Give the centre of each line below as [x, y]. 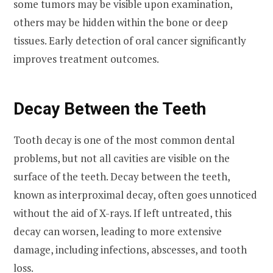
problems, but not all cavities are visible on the [122, 158]
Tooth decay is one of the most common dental [124, 140]
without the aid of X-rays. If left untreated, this [122, 213]
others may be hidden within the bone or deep [121, 22]
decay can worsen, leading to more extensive [118, 231]
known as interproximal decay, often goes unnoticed [135, 194]
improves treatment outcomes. [87, 58]
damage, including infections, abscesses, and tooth [130, 249]
